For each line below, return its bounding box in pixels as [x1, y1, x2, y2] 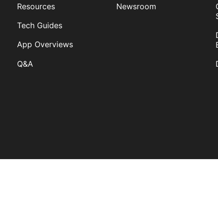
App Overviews [17, 39, 73, 50]
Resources [17, 1, 55, 11]
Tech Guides [17, 20, 62, 31]
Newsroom [116, 1, 156, 11]
